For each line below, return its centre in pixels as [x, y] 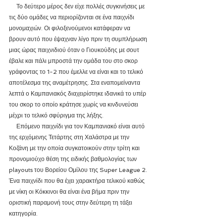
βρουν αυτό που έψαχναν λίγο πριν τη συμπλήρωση [79, 39]
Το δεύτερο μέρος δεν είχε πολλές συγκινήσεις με [13, 6]
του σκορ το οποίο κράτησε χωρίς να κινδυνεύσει [74, 105]
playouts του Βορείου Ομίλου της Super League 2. [79, 170]
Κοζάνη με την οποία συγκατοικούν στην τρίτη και [75, 148]
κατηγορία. [23, 214]
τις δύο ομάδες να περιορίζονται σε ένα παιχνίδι [72, 17]
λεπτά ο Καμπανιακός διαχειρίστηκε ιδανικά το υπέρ [78, 94]
